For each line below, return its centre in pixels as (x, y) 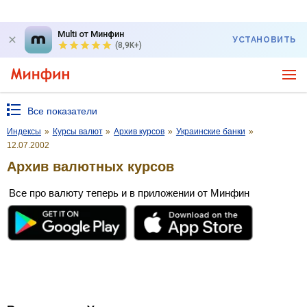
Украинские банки (210, 132)
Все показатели (62, 111)
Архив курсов (139, 132)
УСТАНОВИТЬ (264, 40)
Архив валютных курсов (90, 166)
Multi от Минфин (91, 34)
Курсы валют (77, 132)
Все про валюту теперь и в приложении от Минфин (129, 193)
